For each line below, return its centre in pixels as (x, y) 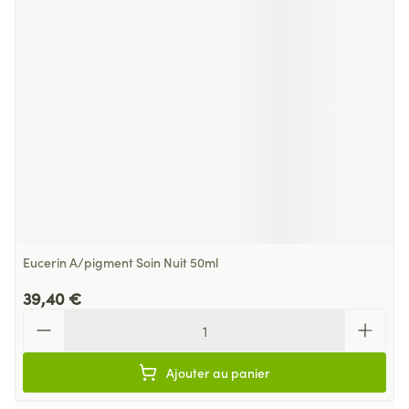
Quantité (51, 317)
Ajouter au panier (218, 372)
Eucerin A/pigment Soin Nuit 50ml (121, 262)
